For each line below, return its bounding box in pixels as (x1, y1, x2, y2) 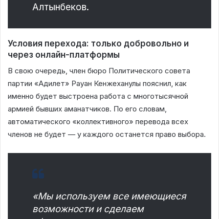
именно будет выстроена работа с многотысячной (8, 91, 188, 101)
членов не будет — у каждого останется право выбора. (8, 130, 206, 139)
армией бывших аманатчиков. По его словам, (8, 104, 167, 114)
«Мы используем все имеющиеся (32, 191, 186, 202)
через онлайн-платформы (8, 49, 120, 60)
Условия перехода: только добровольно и (8, 38, 189, 48)
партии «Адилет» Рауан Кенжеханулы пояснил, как (8, 79, 187, 88)
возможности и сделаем (32, 203, 144, 215)
